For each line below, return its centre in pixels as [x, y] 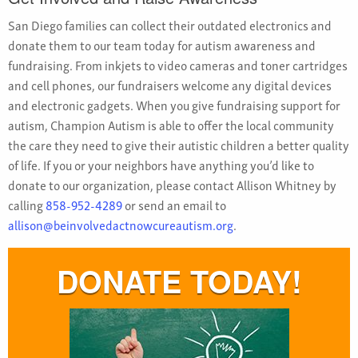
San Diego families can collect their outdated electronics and [170, 25]
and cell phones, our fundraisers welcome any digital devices [170, 85]
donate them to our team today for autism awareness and [162, 45]
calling [27, 205]
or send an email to [174, 205]
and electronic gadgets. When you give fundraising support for [174, 105]
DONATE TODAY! [179, 281]
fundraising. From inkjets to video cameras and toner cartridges [178, 65]
